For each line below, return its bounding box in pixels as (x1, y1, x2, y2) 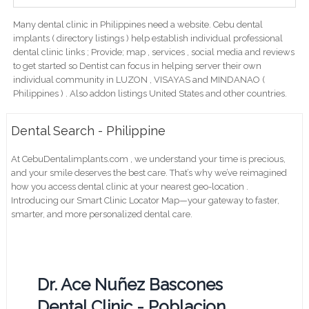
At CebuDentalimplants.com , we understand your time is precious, (11, 154, 286, 165)
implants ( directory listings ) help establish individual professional (12, 33, 283, 44)
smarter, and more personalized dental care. (11, 209, 193, 220)
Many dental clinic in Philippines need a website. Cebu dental (12, 19, 263, 30)
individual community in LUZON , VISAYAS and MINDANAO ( (12, 74, 265, 86)
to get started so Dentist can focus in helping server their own (12, 61, 261, 72)
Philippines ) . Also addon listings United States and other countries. (12, 88, 287, 99)
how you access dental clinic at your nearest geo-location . (11, 181, 249, 192)
